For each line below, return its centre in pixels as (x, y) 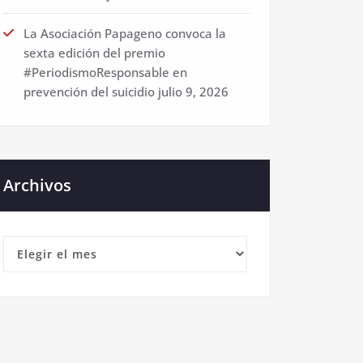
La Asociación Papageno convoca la (125, 34)
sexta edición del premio (94, 53)
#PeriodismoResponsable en (105, 73)
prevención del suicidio (89, 92)
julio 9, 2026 (193, 92)
